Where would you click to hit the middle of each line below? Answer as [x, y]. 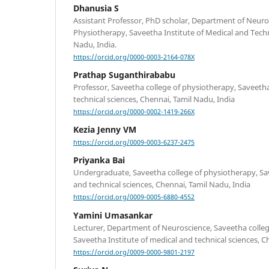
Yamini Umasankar [113, 215]
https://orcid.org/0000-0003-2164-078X [134, 57]
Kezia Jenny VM [105, 130]
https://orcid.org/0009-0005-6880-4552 [134, 197]
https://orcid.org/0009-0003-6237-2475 [134, 143]
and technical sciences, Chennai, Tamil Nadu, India [162, 185]
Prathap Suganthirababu [124, 75]
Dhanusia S [96, 8]
